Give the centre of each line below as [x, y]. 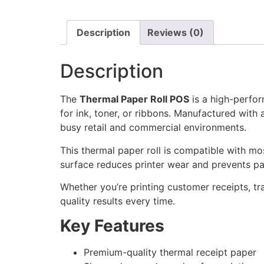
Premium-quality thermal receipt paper [170, 253]
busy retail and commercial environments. [153, 128]
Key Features [112, 226]
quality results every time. [118, 201]
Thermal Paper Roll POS [134, 99]
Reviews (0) [176, 33]
